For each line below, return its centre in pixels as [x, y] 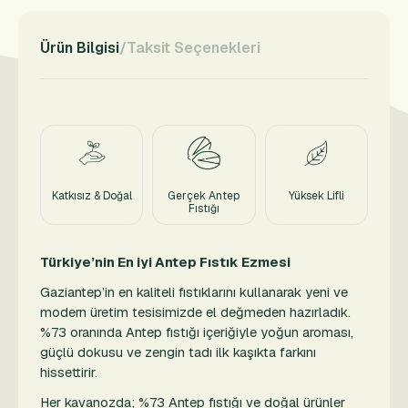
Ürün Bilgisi [80, 48]
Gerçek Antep [204, 196]
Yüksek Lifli [316, 196]
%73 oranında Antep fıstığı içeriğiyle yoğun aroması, [197, 332]
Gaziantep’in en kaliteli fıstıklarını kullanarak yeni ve [194, 292]
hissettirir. [69, 372]
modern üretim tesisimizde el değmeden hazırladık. [195, 312]
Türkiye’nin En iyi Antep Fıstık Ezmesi [165, 262]
